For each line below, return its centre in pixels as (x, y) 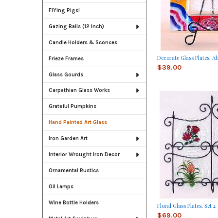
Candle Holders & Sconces (83, 42)
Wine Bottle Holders (73, 203)
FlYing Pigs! (64, 10)
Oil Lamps (61, 187)
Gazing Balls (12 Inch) (76, 26)
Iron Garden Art (68, 139)
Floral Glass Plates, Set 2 (186, 206)
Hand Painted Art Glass (78, 123)
